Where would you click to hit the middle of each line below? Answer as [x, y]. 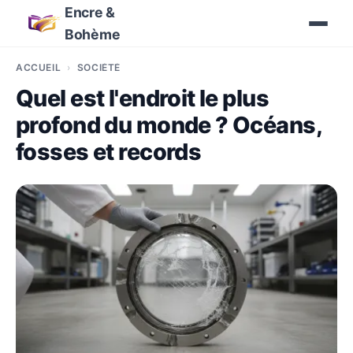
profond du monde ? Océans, [169, 125]
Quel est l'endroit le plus [143, 98]
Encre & [90, 12]
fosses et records [109, 152]
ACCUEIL [39, 67]
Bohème [93, 34]
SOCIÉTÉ [99, 67]
